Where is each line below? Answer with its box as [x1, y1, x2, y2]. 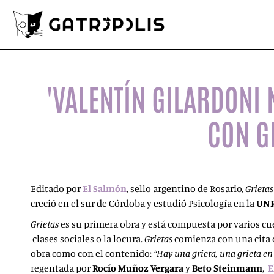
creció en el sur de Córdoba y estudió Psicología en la [31, 197, 256, 209]
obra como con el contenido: [31, 247, 154, 259]
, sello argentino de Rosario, [127, 182, 245, 194]
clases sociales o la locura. [31, 232, 144, 245]
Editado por [31, 182, 83, 194]
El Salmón [83, 182, 127, 194]
